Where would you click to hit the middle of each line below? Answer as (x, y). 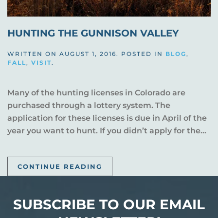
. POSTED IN (141, 54)
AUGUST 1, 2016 (88, 54)
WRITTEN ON (33, 54)
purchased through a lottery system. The (89, 105)
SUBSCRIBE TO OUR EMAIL (109, 204)
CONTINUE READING (60, 166)
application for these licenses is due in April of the (107, 118)
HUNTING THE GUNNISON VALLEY (93, 33)
